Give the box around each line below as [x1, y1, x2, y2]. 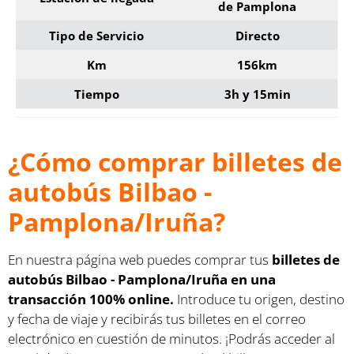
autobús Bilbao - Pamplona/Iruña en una [8, 269, 276, 288]
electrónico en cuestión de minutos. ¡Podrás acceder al [8, 329, 335, 348]
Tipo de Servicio [49, 27, 144, 43]
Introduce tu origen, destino [174, 289, 345, 308]
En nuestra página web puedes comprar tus [8, 250, 272, 269]
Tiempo [73, 85, 119, 102]
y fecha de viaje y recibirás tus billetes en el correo [8, 309, 306, 328]
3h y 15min [224, 85, 291, 102]
